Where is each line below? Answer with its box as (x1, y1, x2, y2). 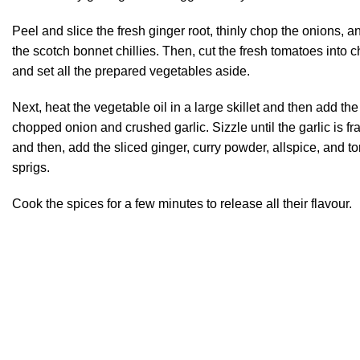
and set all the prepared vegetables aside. (12, 63, 250, 78)
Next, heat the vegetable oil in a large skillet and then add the (12, 100, 358, 114)
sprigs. (12, 160, 50, 174)
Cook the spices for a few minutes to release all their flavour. (12, 196, 352, 211)
